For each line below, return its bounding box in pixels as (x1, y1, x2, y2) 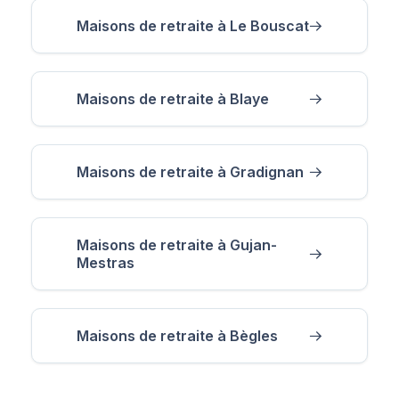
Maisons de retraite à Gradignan (77, 162, 304, 181)
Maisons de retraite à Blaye (77, 89, 269, 108)
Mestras (77, 253, 134, 272)
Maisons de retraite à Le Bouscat (77, 16, 309, 35)
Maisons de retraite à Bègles (77, 326, 278, 345)
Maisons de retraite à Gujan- (77, 235, 277, 254)
